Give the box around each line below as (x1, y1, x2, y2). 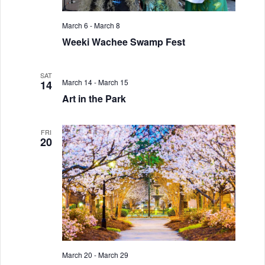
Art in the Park (62, 92, 126, 106)
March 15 (98, 77, 128, 88)
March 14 (62, 77, 92, 88)
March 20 (62, 249, 92, 260)
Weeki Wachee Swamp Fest (62, 35, 185, 49)
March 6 (62, 20, 88, 31)
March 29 (98, 249, 128, 260)
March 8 (93, 20, 120, 31)
